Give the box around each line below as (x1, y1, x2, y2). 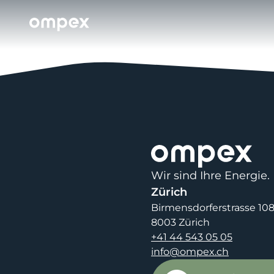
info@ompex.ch (151, 246, 229, 258)
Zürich (151, 185, 187, 199)
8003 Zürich (151, 217, 210, 229)
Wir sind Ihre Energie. (151, 169, 270, 183)
